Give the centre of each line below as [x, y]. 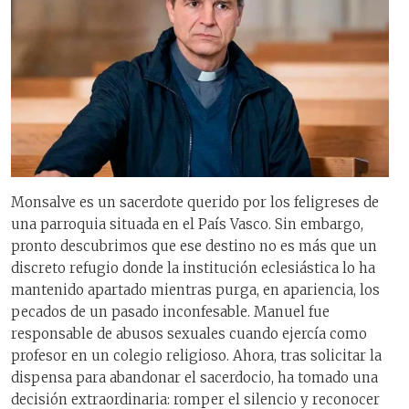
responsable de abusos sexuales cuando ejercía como [189, 334]
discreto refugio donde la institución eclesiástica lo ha [193, 268]
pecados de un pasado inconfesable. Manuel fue [170, 312]
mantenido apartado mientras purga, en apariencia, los [195, 290]
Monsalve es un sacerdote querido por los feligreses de [195, 203]
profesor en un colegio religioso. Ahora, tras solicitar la [196, 356]
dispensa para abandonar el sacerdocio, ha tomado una [194, 378]
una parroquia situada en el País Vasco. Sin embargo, [187, 225]
